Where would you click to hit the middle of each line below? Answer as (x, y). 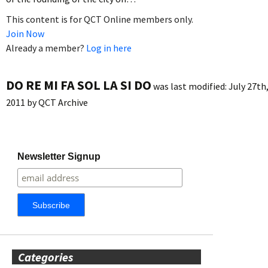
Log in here (109, 48)
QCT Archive (63, 102)
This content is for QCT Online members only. (100, 19)
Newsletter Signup (59, 156)
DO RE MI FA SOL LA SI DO (79, 85)
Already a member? (46, 48)
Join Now (25, 33)
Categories (45, 257)
